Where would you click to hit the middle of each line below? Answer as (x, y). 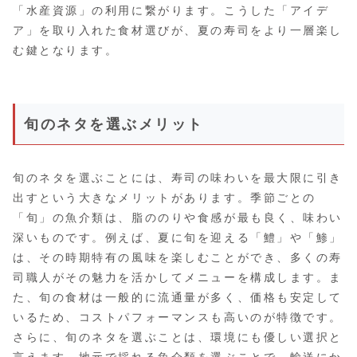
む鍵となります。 (66, 50)
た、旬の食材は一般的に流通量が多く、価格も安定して (178, 297)
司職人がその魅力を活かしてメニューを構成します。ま (178, 277)
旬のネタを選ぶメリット (114, 124)
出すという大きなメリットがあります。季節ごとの (165, 197)
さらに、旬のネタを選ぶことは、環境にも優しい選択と (178, 337)
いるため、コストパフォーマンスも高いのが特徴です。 (178, 317)
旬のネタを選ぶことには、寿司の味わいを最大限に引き (178, 177)
